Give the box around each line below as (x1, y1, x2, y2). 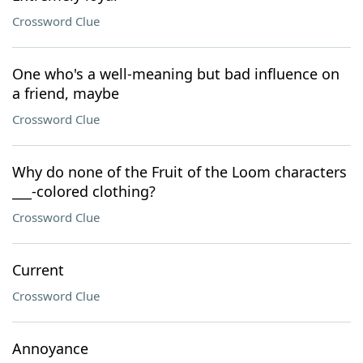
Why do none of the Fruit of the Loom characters (12, 162, 347, 181)
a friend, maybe (12, 83, 119, 103)
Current (12, 260, 64, 280)
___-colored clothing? (12, 181, 156, 201)
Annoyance (12, 339, 88, 358)
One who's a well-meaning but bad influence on (12, 64, 340, 83)
